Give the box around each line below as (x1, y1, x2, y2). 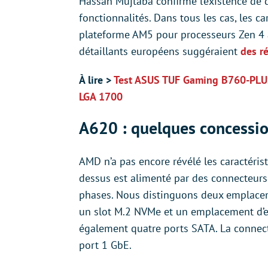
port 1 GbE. (79, 238, 132, 252)
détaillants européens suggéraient (79, 44, 240, 58)
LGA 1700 (79, 90, 123, 103)
